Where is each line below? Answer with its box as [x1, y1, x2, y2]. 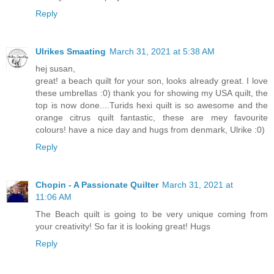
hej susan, [35, 64, 75, 74]
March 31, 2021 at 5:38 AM [109, 46, 215, 57]
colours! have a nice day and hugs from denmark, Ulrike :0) [35, 125, 265, 135]
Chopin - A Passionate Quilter [35, 180, 158, 190]
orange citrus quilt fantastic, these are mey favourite [35, 113, 268, 123]
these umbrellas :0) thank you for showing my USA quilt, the [35, 88, 268, 98]
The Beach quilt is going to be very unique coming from [35, 209, 268, 220]
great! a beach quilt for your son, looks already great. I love [35, 76, 268, 86]
